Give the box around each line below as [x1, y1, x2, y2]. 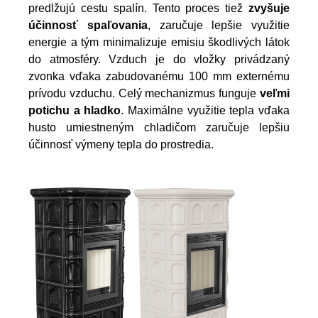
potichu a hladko [28, 104, 121, 116]
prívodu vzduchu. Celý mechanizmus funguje [28, 87, 260, 99]
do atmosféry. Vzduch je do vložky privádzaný [28, 53, 290, 65]
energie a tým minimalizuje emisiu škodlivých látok [28, 35, 290, 48]
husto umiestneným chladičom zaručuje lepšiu [28, 121, 290, 133]
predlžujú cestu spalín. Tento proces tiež [28, 1, 248, 14]
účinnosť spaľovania [28, 18, 148, 31]
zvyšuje [248, 1, 290, 14]
